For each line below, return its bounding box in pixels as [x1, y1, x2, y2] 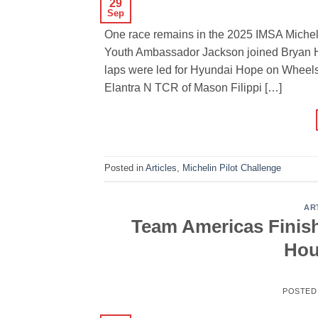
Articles [146, 163, 177, 174]
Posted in [104, 163, 146, 174]
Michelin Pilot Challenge [182, 163, 281, 174]
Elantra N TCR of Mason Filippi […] [104, 81, 282, 94]
